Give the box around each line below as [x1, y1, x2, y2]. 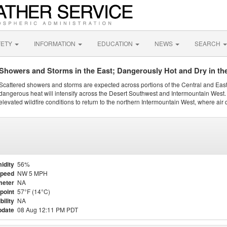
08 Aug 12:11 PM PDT [17, 205, 78, 214]
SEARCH [195, 39, 222, 48]
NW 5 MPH [17, 169, 48, 177]
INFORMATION [34, 39, 77, 48]
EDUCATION [97, 39, 134, 48]
